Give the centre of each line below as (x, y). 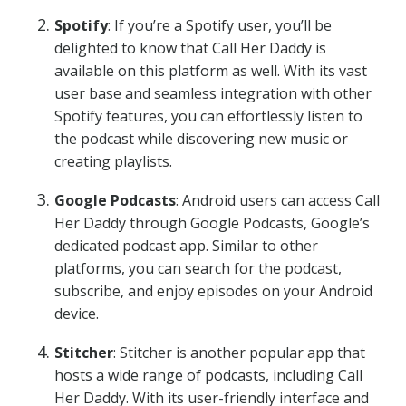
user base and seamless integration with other (213, 93)
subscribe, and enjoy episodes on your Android (213, 291)
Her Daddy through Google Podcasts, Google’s (212, 223)
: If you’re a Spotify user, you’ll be (220, 25)
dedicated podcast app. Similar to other (186, 246)
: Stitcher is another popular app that (239, 353)
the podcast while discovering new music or (201, 139)
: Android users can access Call (278, 200)
